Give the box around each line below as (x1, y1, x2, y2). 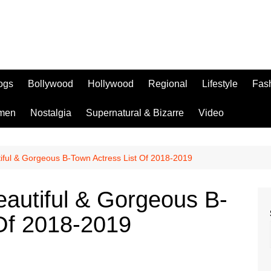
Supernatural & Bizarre (86, 108, 184, 118)
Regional (148, 79, 188, 89)
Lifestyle (202, 79, 238, 89)
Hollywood (88, 79, 134, 89)
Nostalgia (30, 108, 71, 118)
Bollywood (28, 79, 73, 89)
